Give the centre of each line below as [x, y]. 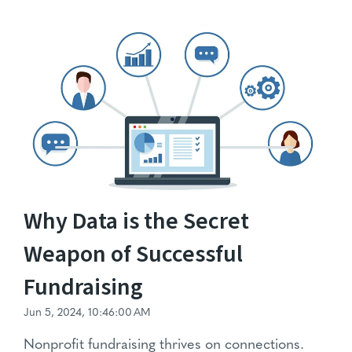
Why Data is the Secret [136, 221]
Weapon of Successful [133, 254]
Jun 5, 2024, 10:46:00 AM [87, 313]
